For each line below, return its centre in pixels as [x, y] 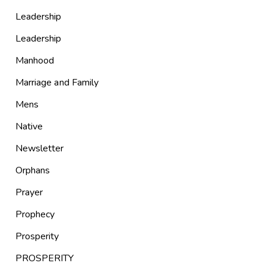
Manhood [35, 60]
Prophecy [35, 214]
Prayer [29, 192]
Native [29, 126]
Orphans [33, 170]
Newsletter [39, 148]
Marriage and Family [57, 82]
